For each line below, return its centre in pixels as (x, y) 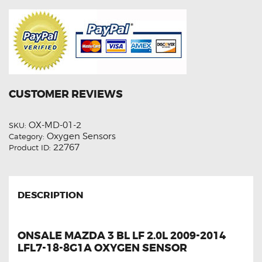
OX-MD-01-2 (55, 125)
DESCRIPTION (51, 195)
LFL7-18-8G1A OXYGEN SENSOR (102, 248)
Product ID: (31, 147)
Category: (28, 136)
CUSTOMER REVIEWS (66, 94)
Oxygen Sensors (81, 136)
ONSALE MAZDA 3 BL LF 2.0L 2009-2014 (122, 236)
